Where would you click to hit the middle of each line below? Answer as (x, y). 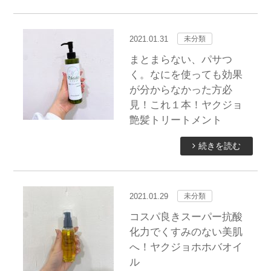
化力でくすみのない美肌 (186, 232)
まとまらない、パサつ (181, 59)
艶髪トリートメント (175, 120)
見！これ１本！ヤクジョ (186, 105)
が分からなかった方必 (181, 90)
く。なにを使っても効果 (186, 74)
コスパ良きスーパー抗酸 (186, 217)
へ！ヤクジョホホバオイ (186, 247)
